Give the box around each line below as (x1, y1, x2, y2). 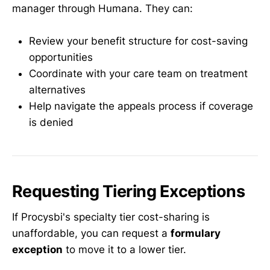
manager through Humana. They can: (12, 2, 193, 14)
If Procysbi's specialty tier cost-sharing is (12, 211, 210, 224)
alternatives (29, 84, 86, 96)
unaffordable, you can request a (12, 227, 171, 240)
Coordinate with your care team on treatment (29, 67, 248, 80)
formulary (171, 227, 221, 240)
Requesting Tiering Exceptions (12, 181, 245, 202)
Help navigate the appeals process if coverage (29, 100, 253, 113)
